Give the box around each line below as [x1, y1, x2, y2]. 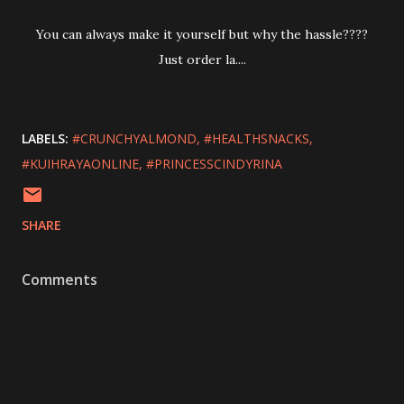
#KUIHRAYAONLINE [22, 154, 139, 172]
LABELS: [22, 129, 69, 147]
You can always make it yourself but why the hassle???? [43, 25, 368, 42]
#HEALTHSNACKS [204, 129, 309, 147]
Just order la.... [163, 50, 246, 68]
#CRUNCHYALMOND [72, 129, 197, 147]
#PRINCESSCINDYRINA [146, 154, 282, 172]
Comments [22, 269, 97, 289]
